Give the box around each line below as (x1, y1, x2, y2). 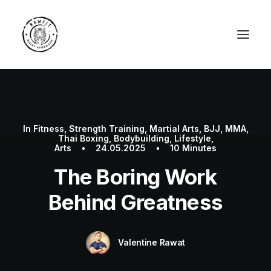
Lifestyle (174, 133, 211, 143)
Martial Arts (149, 123, 199, 134)
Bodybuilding (113, 133, 169, 143)
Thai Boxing (57, 133, 109, 143)
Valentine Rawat (118, 237, 186, 247)
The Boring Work (54, 164, 217, 189)
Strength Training (68, 123, 145, 134)
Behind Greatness (48, 189, 223, 215)
